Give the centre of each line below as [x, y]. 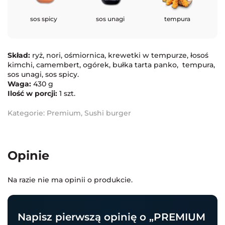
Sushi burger [108, 113]
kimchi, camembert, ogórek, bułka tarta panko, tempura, [111, 65]
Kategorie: [27, 113]
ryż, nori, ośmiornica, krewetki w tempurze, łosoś [119, 55]
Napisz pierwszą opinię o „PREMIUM [111, 217]
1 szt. [66, 93]
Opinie [28, 155]
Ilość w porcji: [32, 93]
